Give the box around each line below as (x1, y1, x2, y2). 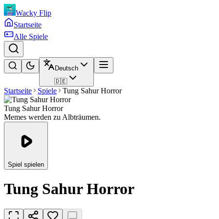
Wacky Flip (16, 9, 51, 17)
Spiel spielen (8, 161, 44, 168)
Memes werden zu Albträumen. (4, 113, 101, 121)
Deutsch (55, 65, 78, 72)
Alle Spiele (14, 32, 48, 41)
